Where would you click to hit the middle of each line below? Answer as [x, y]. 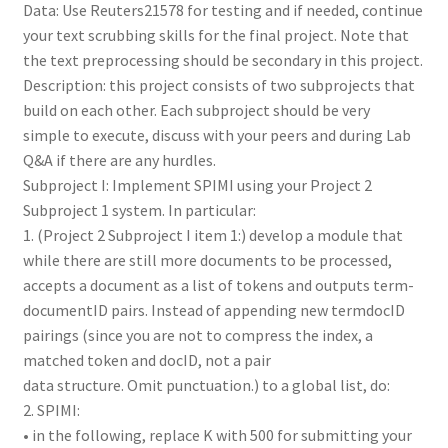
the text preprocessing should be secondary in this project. [222, 59]
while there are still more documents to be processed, [207, 259]
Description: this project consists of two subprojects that [218, 84]
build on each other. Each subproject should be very [196, 109]
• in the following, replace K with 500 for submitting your [217, 434]
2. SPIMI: [51, 409]
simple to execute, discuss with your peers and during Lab [216, 134]
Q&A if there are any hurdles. [119, 159]
